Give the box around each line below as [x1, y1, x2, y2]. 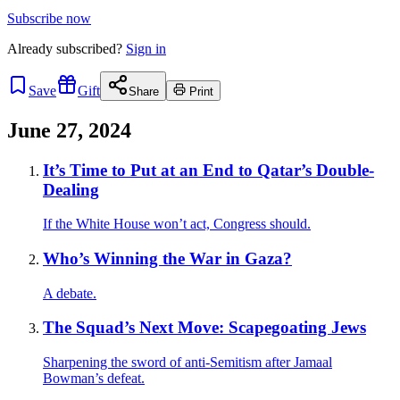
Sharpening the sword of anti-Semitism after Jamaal [43, 354, 332, 371]
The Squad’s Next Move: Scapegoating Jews [43, 318, 366, 337]
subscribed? [56, 40, 122, 56]
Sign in [126, 40, 166, 56]
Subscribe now [7, 10, 91, 26]
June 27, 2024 [7, 118, 131, 142]
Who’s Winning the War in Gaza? [43, 248, 292, 268]
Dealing [43, 179, 99, 199]
